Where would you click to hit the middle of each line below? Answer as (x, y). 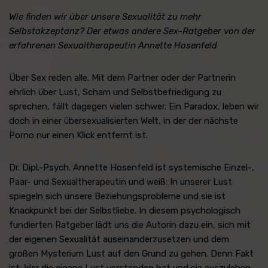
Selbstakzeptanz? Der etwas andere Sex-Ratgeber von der (132, 31)
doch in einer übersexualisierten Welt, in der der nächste (124, 121)
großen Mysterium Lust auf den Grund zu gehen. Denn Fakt (131, 253)
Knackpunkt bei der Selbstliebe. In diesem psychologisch (125, 210)
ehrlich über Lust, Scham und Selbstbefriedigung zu (115, 92)
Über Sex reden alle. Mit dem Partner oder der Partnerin (122, 77)
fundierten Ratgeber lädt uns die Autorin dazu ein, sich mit (130, 225)
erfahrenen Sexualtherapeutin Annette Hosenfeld (113, 45)
